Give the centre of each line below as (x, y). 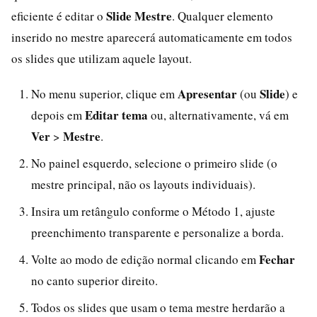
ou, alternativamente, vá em (218, 115)
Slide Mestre (139, 16)
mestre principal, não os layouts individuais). (143, 184)
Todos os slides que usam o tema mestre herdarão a (158, 307)
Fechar (277, 259)
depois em (58, 115)
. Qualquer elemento (223, 16)
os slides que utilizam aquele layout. (102, 58)
